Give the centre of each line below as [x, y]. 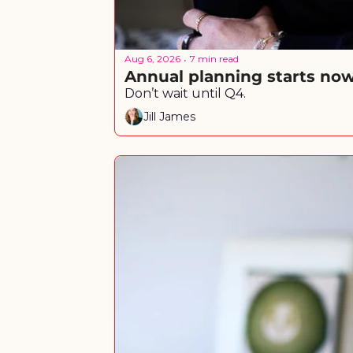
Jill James [169, 117]
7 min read [214, 59]
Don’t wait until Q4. [185, 93]
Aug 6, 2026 [152, 59]
